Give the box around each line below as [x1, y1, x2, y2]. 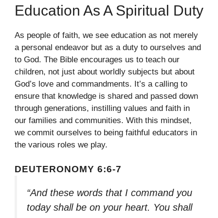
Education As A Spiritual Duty [15, 2, 203, 18]
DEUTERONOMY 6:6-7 [15, 164, 122, 175]
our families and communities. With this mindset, [15, 115, 192, 125]
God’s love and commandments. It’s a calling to [15, 79, 187, 89]
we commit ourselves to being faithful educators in [15, 127, 197, 137]
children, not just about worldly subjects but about [15, 67, 195, 76]
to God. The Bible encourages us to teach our [15, 54, 180, 64]
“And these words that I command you [27, 187, 192, 199]
